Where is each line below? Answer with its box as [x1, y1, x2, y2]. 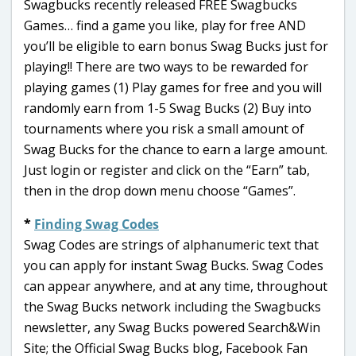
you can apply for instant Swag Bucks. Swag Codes [24, 256, 323, 274]
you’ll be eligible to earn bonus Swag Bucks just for [24, 37, 328, 55]
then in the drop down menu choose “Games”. [24, 181, 296, 199]
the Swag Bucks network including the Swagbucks [24, 297, 321, 315]
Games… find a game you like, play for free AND [24, 16, 306, 34]
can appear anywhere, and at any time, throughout [24, 277, 327, 295]
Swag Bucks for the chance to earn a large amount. [24, 140, 327, 158]
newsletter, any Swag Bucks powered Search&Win [24, 318, 320, 336]
